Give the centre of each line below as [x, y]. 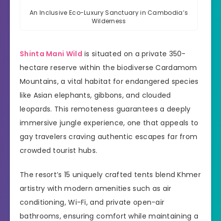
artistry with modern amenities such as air [96, 189]
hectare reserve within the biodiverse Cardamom [109, 68]
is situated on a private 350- [134, 54]
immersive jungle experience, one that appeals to [109, 123]
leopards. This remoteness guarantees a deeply [105, 109]
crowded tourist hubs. [59, 151]
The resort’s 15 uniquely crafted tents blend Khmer [110, 175]
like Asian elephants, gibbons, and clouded [95, 95]
